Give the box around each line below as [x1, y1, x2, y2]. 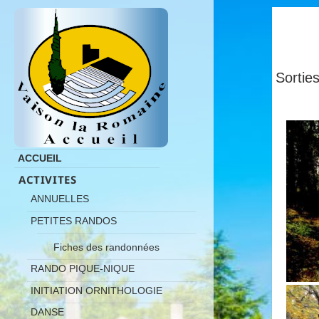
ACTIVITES [19, 172, 77, 187]
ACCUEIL [18, 152, 62, 164]
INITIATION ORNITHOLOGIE [31, 284, 162, 296]
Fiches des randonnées [53, 241, 159, 253]
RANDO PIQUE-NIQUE [31, 263, 135, 275]
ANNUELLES [31, 193, 89, 204]
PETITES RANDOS [31, 214, 117, 226]
